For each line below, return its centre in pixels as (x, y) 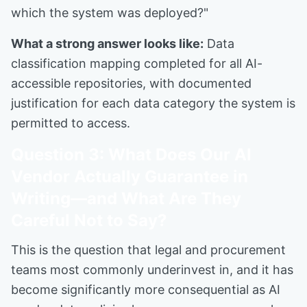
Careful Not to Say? (89, 220)
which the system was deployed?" (110, 13)
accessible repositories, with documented (131, 83)
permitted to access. (71, 123)
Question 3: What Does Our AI (131, 155)
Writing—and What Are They (126, 198)
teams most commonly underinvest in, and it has (152, 270)
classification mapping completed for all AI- (137, 63)
